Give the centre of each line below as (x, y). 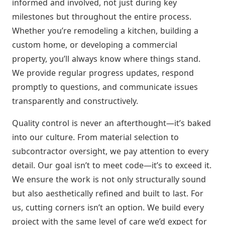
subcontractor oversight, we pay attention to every (110, 151)
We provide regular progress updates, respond (103, 73)
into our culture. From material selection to (95, 137)
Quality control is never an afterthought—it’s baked (111, 123)
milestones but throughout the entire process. (102, 16)
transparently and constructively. (75, 101)
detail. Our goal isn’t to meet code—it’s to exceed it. (112, 165)
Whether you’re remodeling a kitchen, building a (105, 30)
